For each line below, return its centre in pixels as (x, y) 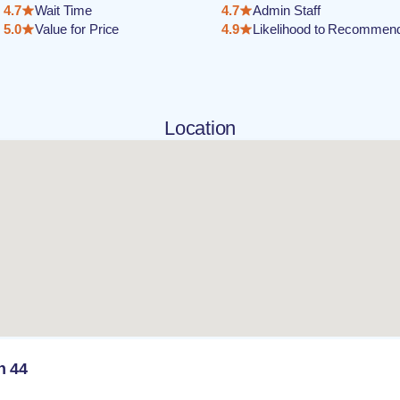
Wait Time (63, 10)
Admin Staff (287, 10)
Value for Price (77, 29)
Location (200, 128)
